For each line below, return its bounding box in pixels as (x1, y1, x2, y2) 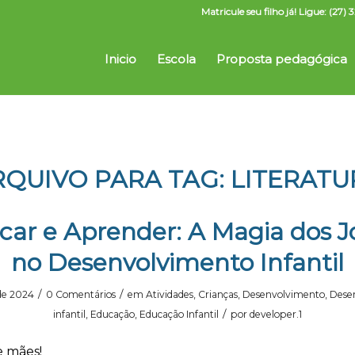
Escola (157, 52, 196, 67)
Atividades (145, 288, 193, 300)
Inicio (105, 52, 136, 67)
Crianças (197, 288, 238, 300)
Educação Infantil (139, 308, 219, 320)
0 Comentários (45, 288, 116, 300)
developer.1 (250, 308, 302, 320)
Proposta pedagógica (216, 52, 347, 67)
